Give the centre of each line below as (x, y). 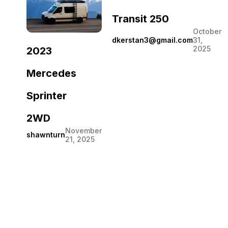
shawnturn (46, 134)
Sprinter (47, 95)
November (83, 130)
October (207, 32)
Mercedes (51, 73)
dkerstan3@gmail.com (152, 40)
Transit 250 (140, 19)
